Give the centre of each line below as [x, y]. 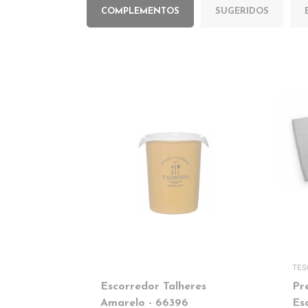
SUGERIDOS [242, 11]
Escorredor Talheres [153, 287]
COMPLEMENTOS [140, 11]
